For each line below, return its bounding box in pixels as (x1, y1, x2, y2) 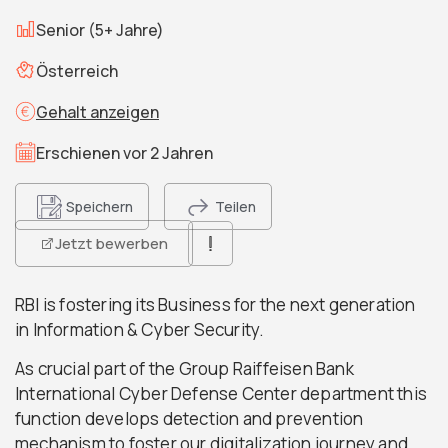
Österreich (36, 59, 118, 82)
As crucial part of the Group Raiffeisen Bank (15, 357, 354, 381)
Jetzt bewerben (55, 233, 168, 254)
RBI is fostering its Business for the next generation (15, 293, 416, 316)
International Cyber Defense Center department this (15, 382, 428, 406)
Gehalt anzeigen (36, 100, 159, 123)
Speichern (66, 197, 133, 216)
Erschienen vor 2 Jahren (36, 141, 213, 164)
